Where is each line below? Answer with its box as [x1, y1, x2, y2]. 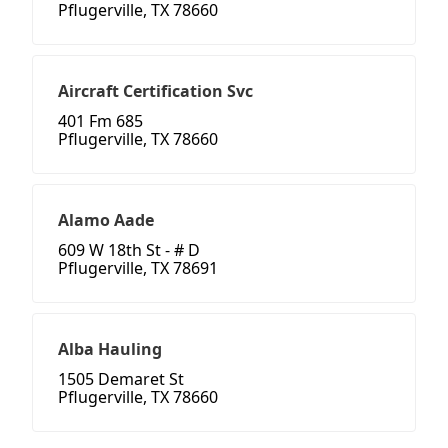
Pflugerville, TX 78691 [58, 257, 218, 280]
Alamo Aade [58, 209, 154, 232]
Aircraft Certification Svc [58, 80, 253, 103]
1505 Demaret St [58, 368, 184, 391]
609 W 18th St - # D [58, 239, 200, 262]
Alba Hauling [58, 338, 162, 361]
